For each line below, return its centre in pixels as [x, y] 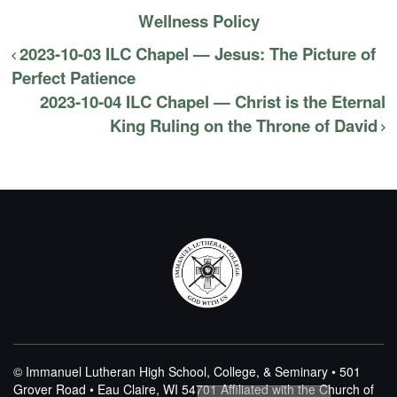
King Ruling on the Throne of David [243, 126]
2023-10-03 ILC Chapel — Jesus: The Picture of [198, 54]
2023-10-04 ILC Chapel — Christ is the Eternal [212, 102]
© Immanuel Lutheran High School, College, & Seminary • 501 [187, 372]
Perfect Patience [74, 78]
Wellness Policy [198, 21]
